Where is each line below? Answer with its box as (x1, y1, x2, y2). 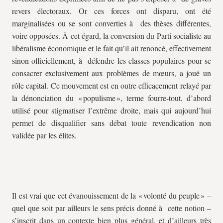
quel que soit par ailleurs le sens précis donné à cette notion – (12, 203, 211, 213)
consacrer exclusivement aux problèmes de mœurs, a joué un (12, 68, 211, 78)
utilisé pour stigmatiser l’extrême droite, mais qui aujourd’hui (12, 105, 211, 115)
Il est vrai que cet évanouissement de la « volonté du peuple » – (12, 190, 211, 201)
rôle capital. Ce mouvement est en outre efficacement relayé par (12, 80, 211, 91)
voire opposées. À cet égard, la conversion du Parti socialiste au (12, 30, 211, 41)
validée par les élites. (12, 130, 77, 140)
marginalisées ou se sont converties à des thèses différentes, (12, 18, 211, 28)
